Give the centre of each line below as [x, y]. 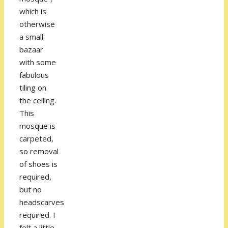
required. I [37, 215]
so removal [39, 151]
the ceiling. [38, 101]
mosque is [37, 126]
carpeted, [36, 139]
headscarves [42, 202]
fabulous [34, 75]
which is [33, 11]
